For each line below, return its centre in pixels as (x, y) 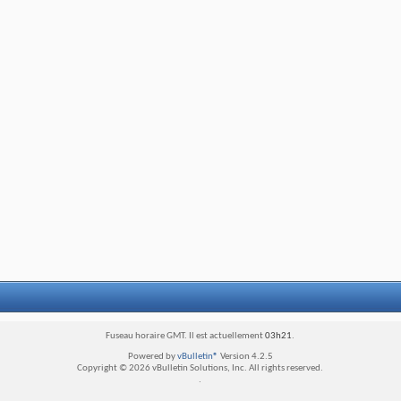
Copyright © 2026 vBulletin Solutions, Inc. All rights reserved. (200, 368)
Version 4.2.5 (245, 356)
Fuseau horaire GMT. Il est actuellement (186, 336)
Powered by (152, 356)
